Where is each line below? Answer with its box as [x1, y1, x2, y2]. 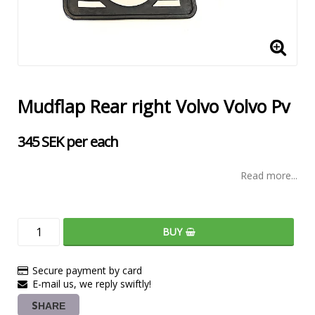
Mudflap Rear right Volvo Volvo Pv [18, 94, 290, 119]
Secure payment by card [32, 264, 142, 278]
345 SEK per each [18, 132, 118, 152]
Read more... [240, 169, 297, 183]
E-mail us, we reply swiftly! [32, 277, 151, 291]
